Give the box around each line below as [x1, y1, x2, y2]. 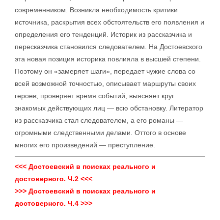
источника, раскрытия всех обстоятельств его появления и [15, 18, 204, 26]
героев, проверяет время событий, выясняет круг [15, 92, 174, 100]
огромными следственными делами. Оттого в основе [15, 129, 186, 137]
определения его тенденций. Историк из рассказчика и [15, 30, 192, 38]
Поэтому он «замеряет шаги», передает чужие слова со [15, 67, 195, 75]
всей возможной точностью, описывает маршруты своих [15, 80, 196, 87]
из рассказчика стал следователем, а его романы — [15, 116, 183, 124]
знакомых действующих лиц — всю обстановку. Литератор [15, 104, 203, 112]
